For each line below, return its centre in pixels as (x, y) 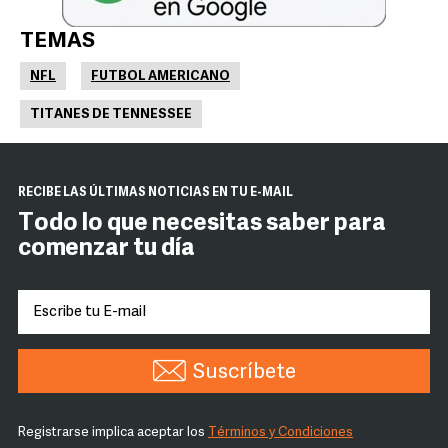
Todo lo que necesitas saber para (202, 224)
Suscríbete (244, 372)
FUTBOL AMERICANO (160, 76)
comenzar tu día (106, 249)
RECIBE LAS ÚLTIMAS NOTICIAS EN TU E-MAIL (155, 193)
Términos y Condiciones (280, 432)
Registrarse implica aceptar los (113, 432)
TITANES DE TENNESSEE (111, 114)
